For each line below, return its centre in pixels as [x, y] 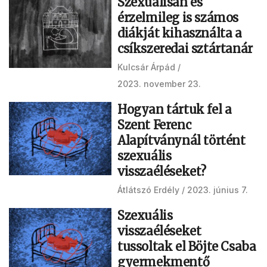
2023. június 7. [218, 190]
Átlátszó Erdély [148, 190]
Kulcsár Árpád [146, 67]
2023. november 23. [159, 84]
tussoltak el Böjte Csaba [187, 246]
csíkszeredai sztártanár [185, 49]
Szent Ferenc [154, 125]
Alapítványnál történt [181, 140]
